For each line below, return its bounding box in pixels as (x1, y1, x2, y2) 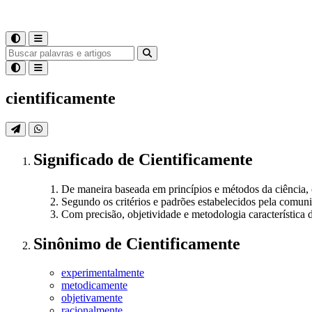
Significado (33, 150, 118, 169)
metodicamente (61, 279, 127, 292)
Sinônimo (33, 234, 105, 253)
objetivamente (61, 292, 123, 304)
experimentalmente (61, 267, 144, 279)
